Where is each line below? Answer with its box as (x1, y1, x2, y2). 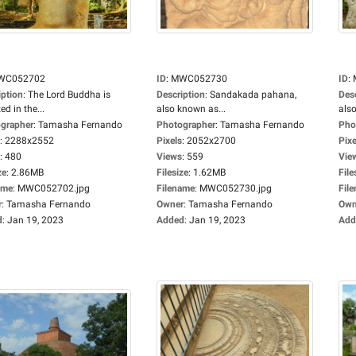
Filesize (157, 167, 188, 178)
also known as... (157, 103, 226, 114)
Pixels (157, 135, 182, 146)
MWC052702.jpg (17, 183, 90, 194)
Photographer (157, 119, 215, 130)
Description (157, 89, 205, 100)
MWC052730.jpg (199, 183, 272, 194)
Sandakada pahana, (210, 89, 296, 100)
